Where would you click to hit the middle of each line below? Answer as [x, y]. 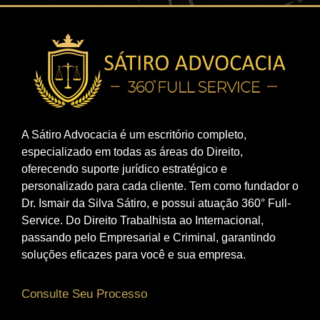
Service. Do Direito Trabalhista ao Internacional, [142, 220]
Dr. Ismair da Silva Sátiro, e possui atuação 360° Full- [156, 203]
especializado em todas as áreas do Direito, [132, 151]
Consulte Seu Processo [84, 294]
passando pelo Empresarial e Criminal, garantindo [149, 237]
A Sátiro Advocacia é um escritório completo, [134, 134]
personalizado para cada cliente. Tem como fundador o [160, 186]
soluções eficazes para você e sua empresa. [134, 254]
